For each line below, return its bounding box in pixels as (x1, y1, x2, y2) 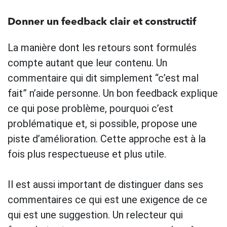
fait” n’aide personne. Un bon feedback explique (8, 87, 218, 99)
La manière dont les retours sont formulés (8, 41, 197, 54)
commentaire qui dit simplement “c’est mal (8, 71, 199, 84)
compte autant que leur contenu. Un (8, 56, 167, 69)
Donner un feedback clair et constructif (8, 17, 196, 27)
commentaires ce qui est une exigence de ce (8, 193, 207, 206)
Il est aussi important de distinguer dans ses (8, 178, 203, 191)
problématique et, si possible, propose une (8, 117, 197, 130)
